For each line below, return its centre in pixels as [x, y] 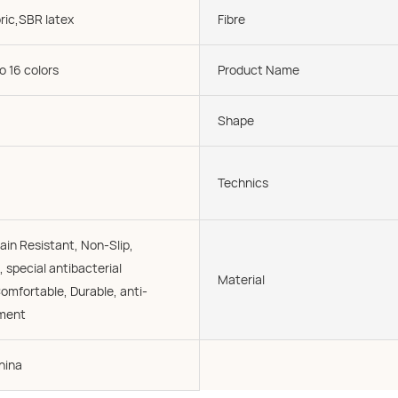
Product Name [259, 70]
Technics [243, 183]
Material [241, 279]
